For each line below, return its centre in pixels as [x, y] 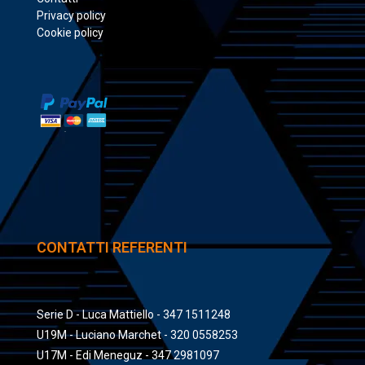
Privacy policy [71, 16]
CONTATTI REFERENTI [112, 248]
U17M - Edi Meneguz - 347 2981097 [128, 356]
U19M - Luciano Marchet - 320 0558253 [137, 335]
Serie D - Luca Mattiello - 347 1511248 [134, 315]
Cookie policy [70, 33]
